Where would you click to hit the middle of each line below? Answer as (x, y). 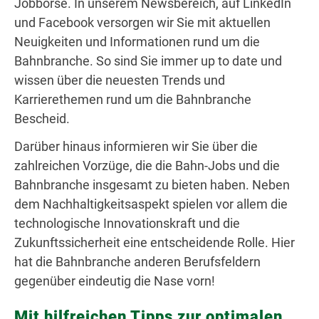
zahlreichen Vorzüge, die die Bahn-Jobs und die (147, 166)
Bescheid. (42, 119)
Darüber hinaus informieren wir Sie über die (136, 147)
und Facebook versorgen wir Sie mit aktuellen (142, 23)
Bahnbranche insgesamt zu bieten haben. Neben (152, 185)
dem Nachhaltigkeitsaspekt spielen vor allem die (151, 204)
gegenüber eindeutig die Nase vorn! (115, 281)
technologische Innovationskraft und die (127, 224)
